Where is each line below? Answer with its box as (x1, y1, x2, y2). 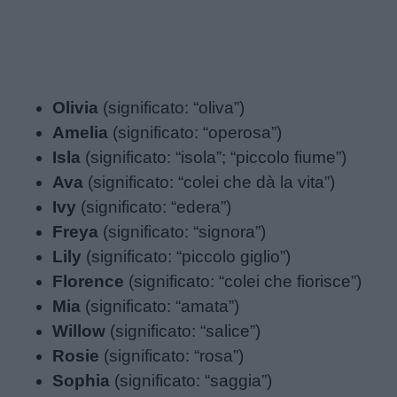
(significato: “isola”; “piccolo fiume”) (81, 148, 347, 167)
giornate (30, 43, 93, 62)
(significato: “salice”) (105, 322, 261, 341)
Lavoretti (30, 197, 97, 216)
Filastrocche (30, 94, 124, 113)
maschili (30, 273, 93, 292)
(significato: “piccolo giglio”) (82, 247, 292, 267)
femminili (30, 349, 97, 369)
